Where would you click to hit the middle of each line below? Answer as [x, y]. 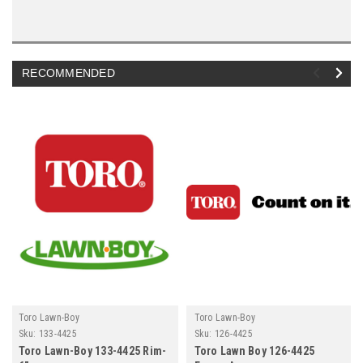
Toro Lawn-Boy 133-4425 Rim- [92, 350]
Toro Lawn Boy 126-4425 [254, 350]
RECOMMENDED [68, 73]
